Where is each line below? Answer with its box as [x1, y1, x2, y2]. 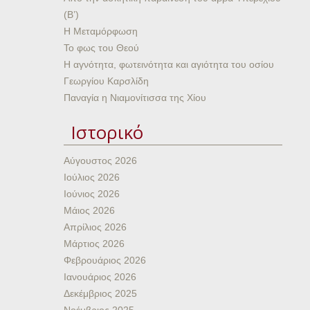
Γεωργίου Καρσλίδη [64, 75, 149, 86]
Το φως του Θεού [64, 42, 139, 53]
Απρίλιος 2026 [64, 221, 127, 232]
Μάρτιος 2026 [64, 238, 125, 249]
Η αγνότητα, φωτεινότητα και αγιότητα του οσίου [64, 59, 274, 70]
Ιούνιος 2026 [64, 188, 120, 199]
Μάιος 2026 [64, 205, 115, 216]
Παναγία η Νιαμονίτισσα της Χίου [64, 92, 206, 103]
